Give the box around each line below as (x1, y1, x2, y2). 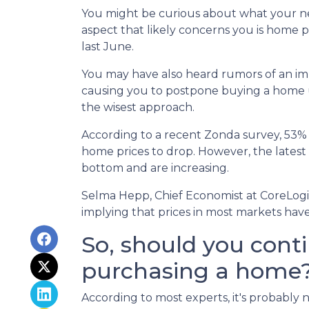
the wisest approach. (81, 101, 195, 114)
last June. (81, 40, 134, 53)
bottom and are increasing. (81, 161, 229, 175)
